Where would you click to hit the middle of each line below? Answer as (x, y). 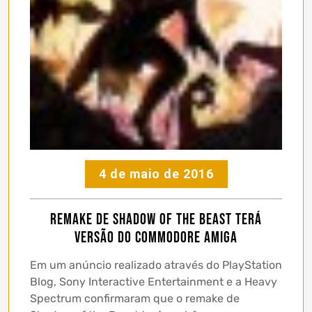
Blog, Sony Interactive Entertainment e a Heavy (154, 282)
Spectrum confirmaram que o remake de (135, 299)
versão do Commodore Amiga (156, 238)
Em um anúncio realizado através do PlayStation (156, 265)
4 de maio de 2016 (156, 174)
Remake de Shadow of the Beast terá (156, 220)
